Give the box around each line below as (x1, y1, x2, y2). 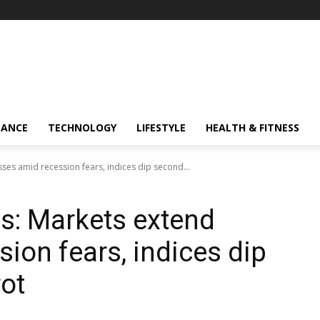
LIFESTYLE (136, 121, 186, 134)
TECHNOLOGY (48, 121, 116, 134)
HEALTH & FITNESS (206, 121, 299, 134)
